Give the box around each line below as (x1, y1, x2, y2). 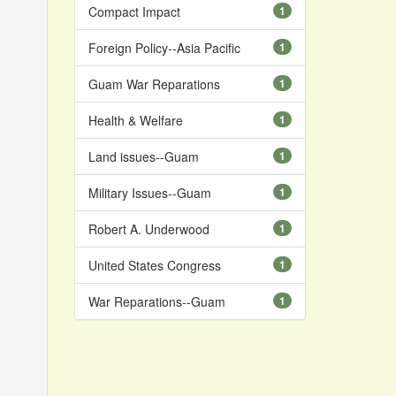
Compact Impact (88, 3, 180, 20)
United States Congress (88, 256, 221, 274)
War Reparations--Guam (88, 293, 225, 310)
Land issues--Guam (88, 148, 199, 165)
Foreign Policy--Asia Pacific (88, 39, 240, 57)
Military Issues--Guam (88, 184, 211, 202)
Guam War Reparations (88, 75, 220, 93)
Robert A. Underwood (88, 220, 209, 238)
